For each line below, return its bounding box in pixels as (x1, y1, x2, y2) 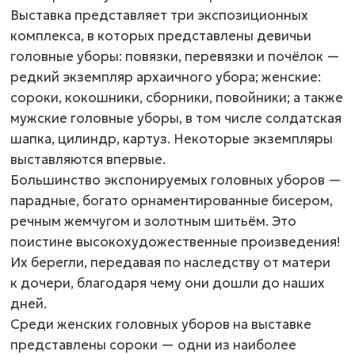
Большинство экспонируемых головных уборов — (10, 171, 342, 189)
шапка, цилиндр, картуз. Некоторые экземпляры (10, 130, 333, 147)
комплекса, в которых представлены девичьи (10, 27, 311, 44)
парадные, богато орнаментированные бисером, (10, 192, 333, 209)
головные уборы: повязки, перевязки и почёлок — (10, 48, 340, 65)
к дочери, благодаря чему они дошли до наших (10, 274, 325, 292)
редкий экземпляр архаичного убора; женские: (10, 68, 321, 86)
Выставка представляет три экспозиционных (10, 6, 308, 24)
